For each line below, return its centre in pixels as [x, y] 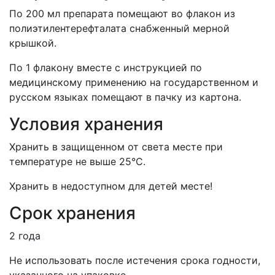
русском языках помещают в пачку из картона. [125, 97]
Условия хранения [86, 124]
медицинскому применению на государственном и [134, 82]
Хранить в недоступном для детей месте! [111, 186]
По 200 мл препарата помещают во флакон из [122, 14]
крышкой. [33, 43]
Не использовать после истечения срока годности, [135, 260]
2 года [25, 236]
